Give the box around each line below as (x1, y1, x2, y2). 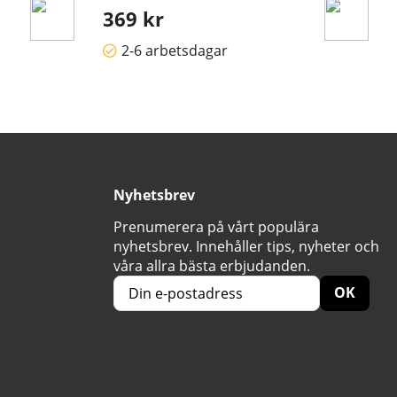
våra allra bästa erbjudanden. (113, 255, 310, 276)
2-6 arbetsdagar (121, 41, 228, 61)
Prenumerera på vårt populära (113, 216, 319, 237)
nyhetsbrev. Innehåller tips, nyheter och (113, 236, 379, 256)
